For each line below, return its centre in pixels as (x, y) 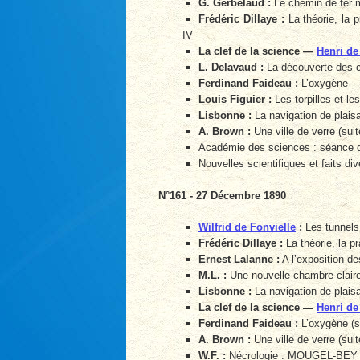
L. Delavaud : (231, 67)
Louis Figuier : (235, 100)
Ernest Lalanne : (239, 260)
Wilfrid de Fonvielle (247, 227)
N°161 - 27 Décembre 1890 (222, 195)
